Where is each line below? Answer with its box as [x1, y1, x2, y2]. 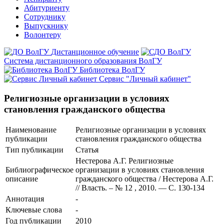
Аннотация [5, 194, 44, 203]
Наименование [5, 125, 56, 134]
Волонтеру [24, 30, 61, 39]
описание [5, 174, 38, 183]
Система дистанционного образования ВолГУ [4, 56, 162, 65]
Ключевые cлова [5, 205, 62, 214]
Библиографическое [5, 165, 73, 174]
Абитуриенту [24, 3, 69, 12]
